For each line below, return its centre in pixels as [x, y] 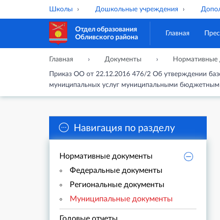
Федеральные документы [116, 170]
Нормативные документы [106, 156]
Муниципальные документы [121, 199]
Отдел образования [106, 29]
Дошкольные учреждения [137, 9]
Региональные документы [117, 185]
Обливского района [107, 37]
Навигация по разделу [124, 128]
